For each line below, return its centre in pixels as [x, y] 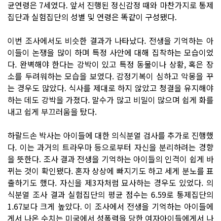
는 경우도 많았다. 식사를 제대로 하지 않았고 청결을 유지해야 [110, 88]
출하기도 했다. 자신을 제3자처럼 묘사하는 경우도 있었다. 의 [110, 182]
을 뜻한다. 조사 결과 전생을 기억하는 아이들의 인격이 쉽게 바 [110, 159]
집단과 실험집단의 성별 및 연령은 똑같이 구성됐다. [92, 17]
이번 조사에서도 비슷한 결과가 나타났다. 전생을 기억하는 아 [110, 40]
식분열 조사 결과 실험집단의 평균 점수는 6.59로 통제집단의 [110, 194]
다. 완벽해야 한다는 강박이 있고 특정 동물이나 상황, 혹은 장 [110, 64]
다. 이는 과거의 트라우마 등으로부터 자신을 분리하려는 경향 [110, 147]
